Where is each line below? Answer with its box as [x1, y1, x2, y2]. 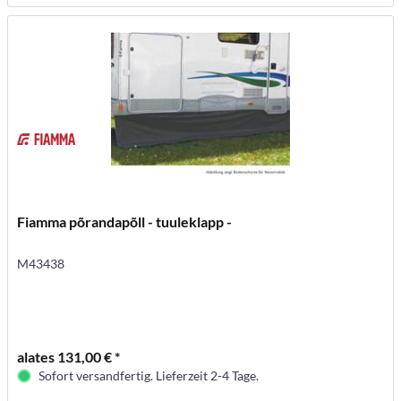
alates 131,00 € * [17, 347, 121, 365]
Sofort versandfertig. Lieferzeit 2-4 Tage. [38, 367, 260, 383]
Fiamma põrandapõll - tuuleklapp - [17, 212, 233, 230]
